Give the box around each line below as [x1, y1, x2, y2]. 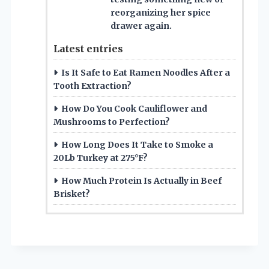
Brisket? [53, 188, 90, 199]
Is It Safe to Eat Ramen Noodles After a [61, 67, 230, 78]
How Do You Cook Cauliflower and [61, 103, 207, 114]
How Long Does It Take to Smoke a [61, 139, 213, 150]
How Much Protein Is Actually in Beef [61, 175, 222, 186]
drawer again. [110, 20, 172, 31]
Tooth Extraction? [53, 80, 131, 91]
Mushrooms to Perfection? [53, 116, 170, 127]
